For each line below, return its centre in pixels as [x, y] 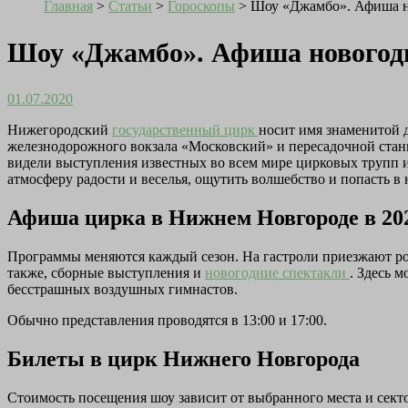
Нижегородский [60, 130]
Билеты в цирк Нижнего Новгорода [184, 358]
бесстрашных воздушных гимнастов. [122, 289]
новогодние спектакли [277, 272]
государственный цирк [185, 130]
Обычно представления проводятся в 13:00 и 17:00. [167, 320]
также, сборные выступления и [106, 272]
